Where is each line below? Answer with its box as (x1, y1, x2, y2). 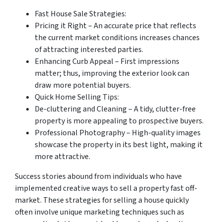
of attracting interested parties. (35, 44, 143, 55)
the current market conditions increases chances (35, 32, 200, 43)
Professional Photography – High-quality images (35, 127, 201, 138)
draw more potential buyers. (35, 79, 131, 91)
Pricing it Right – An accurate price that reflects (35, 20, 196, 31)
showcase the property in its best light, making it (35, 139, 203, 150)
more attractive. (35, 151, 90, 162)
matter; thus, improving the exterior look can (35, 67, 189, 79)
